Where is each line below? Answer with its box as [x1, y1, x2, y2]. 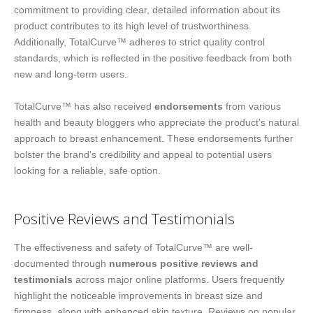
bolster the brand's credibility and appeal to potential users [14, 148, 272, 160]
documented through [14, 258, 109, 270]
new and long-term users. [14, 68, 127, 80]
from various [223, 100, 281, 112]
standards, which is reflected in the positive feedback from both [14, 52, 292, 64]
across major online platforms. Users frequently [73, 274, 284, 286]
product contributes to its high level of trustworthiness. [14, 20, 252, 31]
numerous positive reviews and [109, 258, 259, 270]
